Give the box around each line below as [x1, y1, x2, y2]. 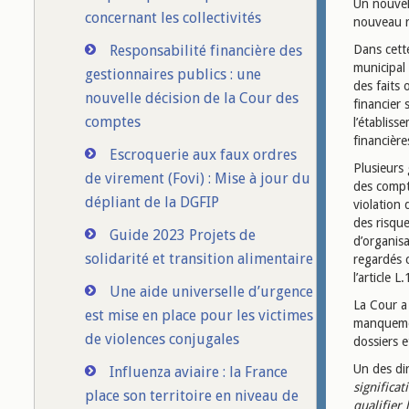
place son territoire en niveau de [85, 387, 299, 404]
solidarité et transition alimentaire [85, 250, 313, 267]
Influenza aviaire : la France [110, 363, 288, 381]
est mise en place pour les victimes [85, 307, 313, 324]
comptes [85, 113, 141, 131]
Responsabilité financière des [110, 42, 302, 59]
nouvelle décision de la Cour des [85, 89, 299, 107]
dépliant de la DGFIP [85, 194, 219, 211]
